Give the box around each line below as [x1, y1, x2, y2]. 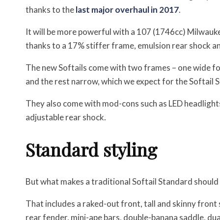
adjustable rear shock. [26, 111, 106, 122]
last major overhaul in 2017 [76, 4, 179, 15]
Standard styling [26, 137, 157, 161]
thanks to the [26, 4, 76, 15]
